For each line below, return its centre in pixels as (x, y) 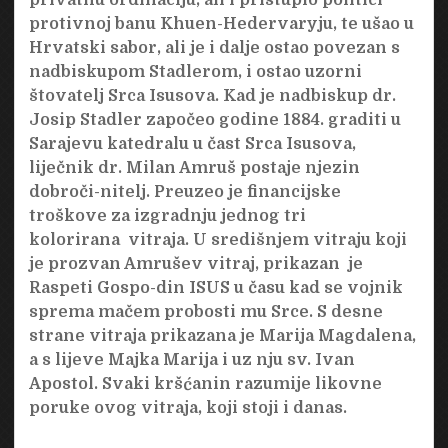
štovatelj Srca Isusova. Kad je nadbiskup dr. (212, 95)
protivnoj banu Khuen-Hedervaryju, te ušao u (221, 23)
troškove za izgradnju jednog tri (167, 215)
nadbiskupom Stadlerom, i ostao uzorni (195, 71)
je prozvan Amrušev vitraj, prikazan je (195, 263)
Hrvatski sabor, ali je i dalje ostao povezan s (214, 47)
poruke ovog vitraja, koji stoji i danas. (187, 407)
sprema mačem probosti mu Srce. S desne (205, 311)
